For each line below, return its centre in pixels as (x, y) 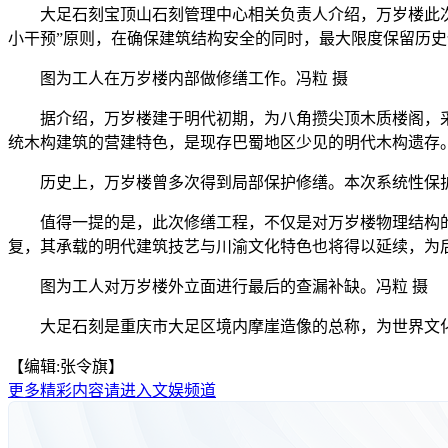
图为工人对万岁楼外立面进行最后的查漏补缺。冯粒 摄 (234, 286)
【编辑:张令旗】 (66, 366)
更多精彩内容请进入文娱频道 (112, 390)
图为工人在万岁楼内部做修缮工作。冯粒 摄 (194, 78)
